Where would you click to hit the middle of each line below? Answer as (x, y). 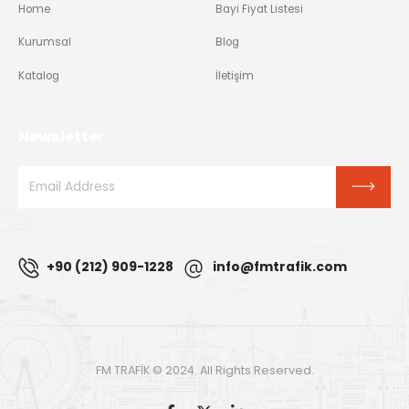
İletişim (235, 75)
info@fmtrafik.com (279, 267)
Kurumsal (45, 42)
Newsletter (61, 136)
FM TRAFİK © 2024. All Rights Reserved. (204, 371)
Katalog (39, 75)
